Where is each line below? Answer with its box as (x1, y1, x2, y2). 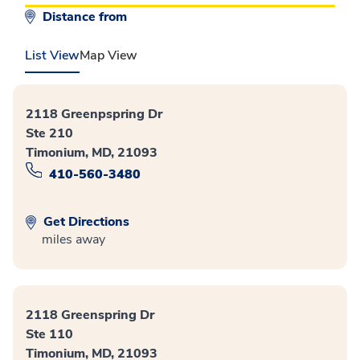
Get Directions (40, 213, 129, 231)
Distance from (43, 7, 130, 26)
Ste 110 (26, 325, 73, 344)
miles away (42, 231, 105, 249)
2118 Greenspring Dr (26, 306, 154, 325)
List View (25, 46, 80, 64)
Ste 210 (26, 124, 73, 142)
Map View (80, 46, 137, 64)
